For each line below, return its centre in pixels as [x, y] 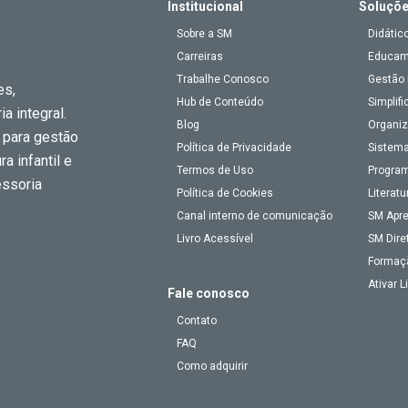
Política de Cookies [225, 193]
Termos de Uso [215, 170]
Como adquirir [212, 366]
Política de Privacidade [234, 148]
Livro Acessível [215, 239]
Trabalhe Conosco [223, 79]
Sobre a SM [204, 34]
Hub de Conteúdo [220, 102]
